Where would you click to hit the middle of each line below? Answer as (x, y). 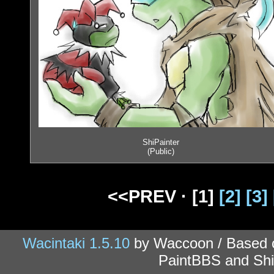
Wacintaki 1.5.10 (76, 243)
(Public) (161, 152)
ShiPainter (161, 143)
